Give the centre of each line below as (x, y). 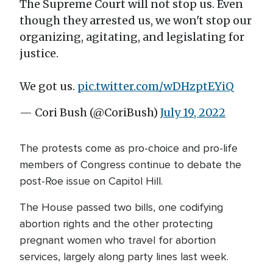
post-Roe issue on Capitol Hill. (93, 181)
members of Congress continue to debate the (130, 165)
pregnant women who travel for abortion (118, 240)
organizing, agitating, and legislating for (132, 37)
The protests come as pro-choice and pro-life (129, 148)
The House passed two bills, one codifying (121, 207)
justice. (39, 53)
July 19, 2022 (193, 112)
